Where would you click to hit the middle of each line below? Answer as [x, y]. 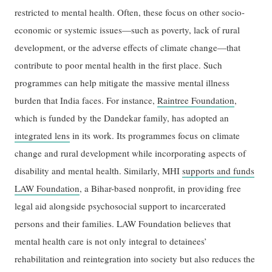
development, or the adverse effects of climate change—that [128, 47]
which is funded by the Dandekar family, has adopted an [122, 117]
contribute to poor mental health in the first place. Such [119, 65]
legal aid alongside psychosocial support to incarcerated [121, 206]
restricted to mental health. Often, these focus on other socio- [130, 12]
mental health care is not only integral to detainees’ [111, 241]
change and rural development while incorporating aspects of [131, 153]
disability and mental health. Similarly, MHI [99, 170]
